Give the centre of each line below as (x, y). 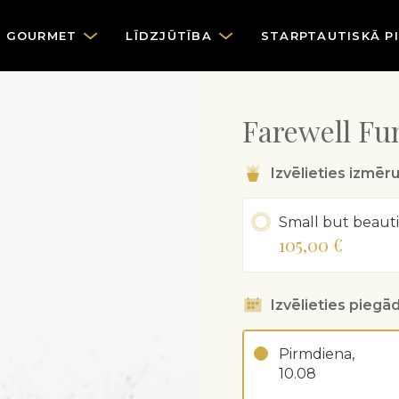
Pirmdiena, (317, 354)
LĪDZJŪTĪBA (169, 35)
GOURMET (41, 35)
